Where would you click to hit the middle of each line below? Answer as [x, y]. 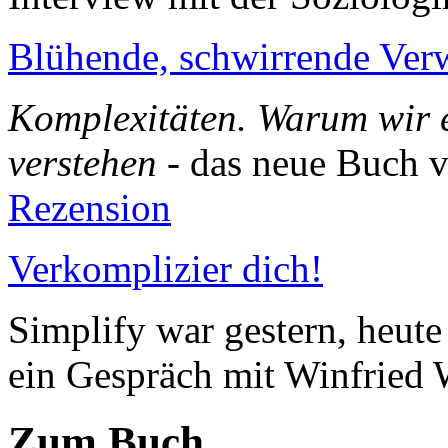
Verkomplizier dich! [165, 269]
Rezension [89, 208]
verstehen [82, 163]
